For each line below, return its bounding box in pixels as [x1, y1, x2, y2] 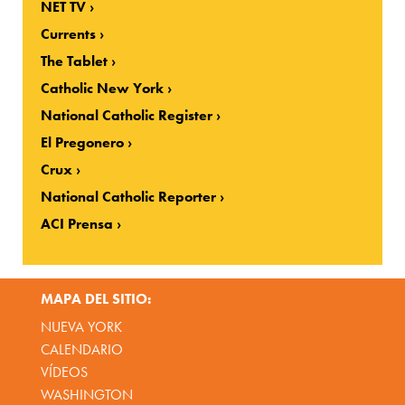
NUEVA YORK [40, 317, 122, 337]
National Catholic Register [41, 105, 213, 125]
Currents [41, 24, 97, 43]
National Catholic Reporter [41, 186, 217, 206]
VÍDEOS [40, 363, 88, 382]
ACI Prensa [41, 213, 114, 233]
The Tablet [41, 51, 108, 71]
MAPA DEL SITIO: [40, 288, 151, 308]
